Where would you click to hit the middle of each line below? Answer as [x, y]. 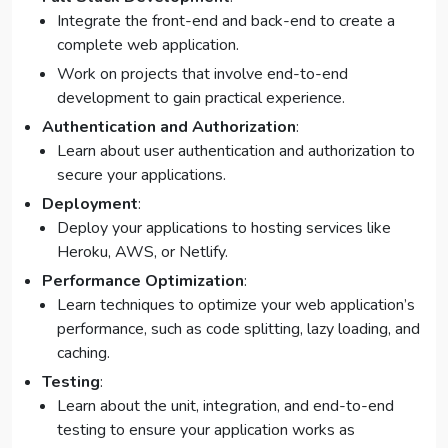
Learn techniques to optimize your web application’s [236, 305]
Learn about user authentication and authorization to [236, 151]
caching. [83, 353]
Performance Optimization [143, 281]
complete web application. [148, 45]
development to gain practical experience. [201, 98]
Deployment [90, 204]
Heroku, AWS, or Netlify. [142, 252]
